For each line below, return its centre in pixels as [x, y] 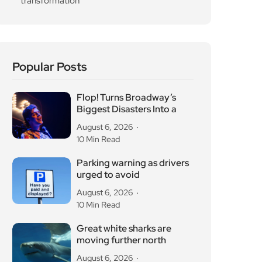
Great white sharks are [124, 20]
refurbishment [107, 109]
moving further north [121, 32]
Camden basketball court [130, 98]
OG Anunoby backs [118, 86]
